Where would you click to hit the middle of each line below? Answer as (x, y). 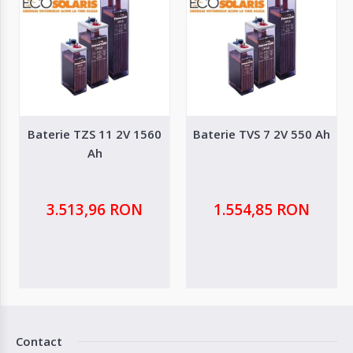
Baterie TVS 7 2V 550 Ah (262, 134)
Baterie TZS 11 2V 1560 (95, 134)
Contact (39, 341)
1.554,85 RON (262, 209)
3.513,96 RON (95, 209)
